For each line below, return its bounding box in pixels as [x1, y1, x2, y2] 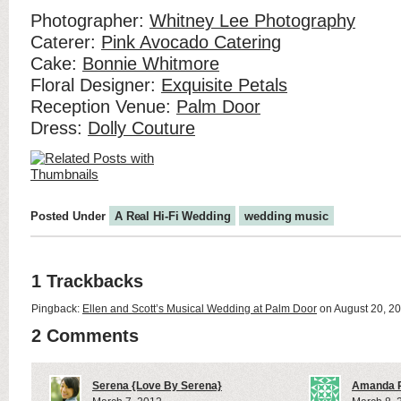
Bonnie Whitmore [82, 53, 219, 73]
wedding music [244, 209, 328, 223]
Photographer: [30, 10, 149, 30]
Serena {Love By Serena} [92, 379, 222, 392]
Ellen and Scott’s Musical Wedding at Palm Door [82, 302, 317, 315]
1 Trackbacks [31, 270, 143, 291]
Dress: [30, 117, 88, 138]
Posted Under [30, 209, 109, 223]
